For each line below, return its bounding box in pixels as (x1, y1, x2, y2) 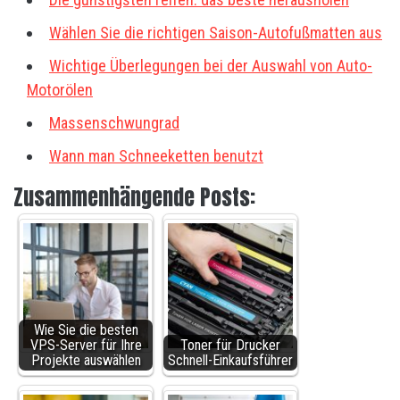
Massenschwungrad (49, 113, 179, 133)
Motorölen (27, 80, 93, 100)
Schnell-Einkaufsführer (168, 352, 293, 370)
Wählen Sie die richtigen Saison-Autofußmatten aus (49, 23, 382, 43)
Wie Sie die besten (33, 321, 138, 339)
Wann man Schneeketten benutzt (49, 146, 263, 166)
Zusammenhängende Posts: (13, 181, 255, 214)
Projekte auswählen (30, 352, 141, 370)
